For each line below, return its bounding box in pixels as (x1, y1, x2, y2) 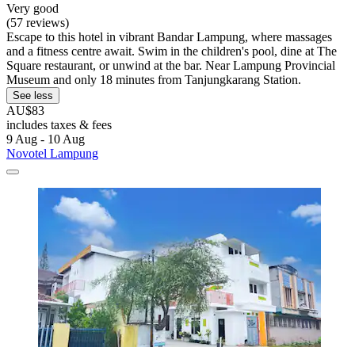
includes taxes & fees (6, 118, 112, 132)
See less (13, 90, 53, 102)
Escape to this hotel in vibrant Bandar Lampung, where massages (6, 30, 332, 44)
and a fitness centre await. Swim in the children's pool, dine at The (6, 44, 337, 59)
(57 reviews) (6, 16, 69, 30)
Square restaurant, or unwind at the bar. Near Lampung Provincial (6, 59, 335, 73)
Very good (6, 2, 59, 16)
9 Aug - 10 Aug (6, 132, 85, 147)
